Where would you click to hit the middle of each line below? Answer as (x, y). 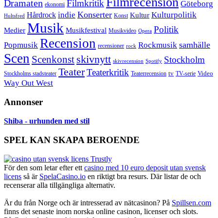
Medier (15, 30)
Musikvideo (122, 30)
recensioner (111, 45)
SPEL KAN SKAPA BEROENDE (72, 140)
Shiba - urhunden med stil (47, 121)
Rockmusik (158, 45)
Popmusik (21, 45)
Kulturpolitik (174, 15)
